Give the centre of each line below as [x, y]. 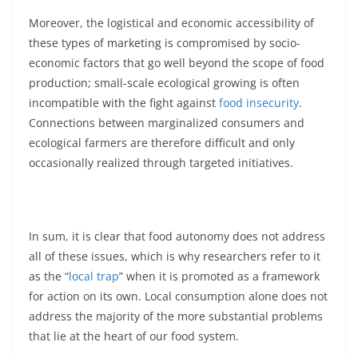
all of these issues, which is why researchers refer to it [175, 257]
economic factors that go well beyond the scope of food [177, 63]
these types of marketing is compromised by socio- [165, 43]
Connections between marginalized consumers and [167, 123]
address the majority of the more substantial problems [176, 316]
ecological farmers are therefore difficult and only [162, 143]
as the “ [49, 276]
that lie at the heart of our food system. [134, 336]
